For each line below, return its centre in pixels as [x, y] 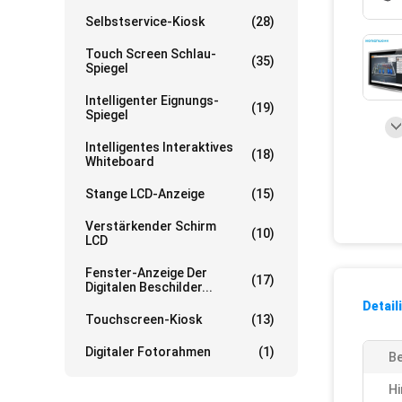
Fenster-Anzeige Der [146, 273]
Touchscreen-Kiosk [144, 319]
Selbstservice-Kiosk [145, 22]
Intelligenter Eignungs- [152, 100]
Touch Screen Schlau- [151, 54]
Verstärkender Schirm [151, 226]
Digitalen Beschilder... [149, 287]
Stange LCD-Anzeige [145, 194]
